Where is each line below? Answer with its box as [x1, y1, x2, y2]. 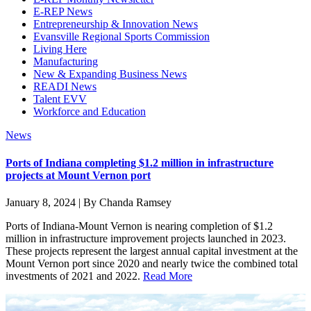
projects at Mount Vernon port [6, 169, 151, 181]
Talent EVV [33, 93, 87, 106]
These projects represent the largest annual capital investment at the [6, 244, 298, 257]
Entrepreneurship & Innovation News [33, 18, 198, 31]
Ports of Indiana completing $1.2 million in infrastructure [6, 156, 274, 169]
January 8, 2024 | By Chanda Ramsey [6, 196, 171, 208]
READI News [33, 81, 96, 93]
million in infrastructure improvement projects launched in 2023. [6, 232, 286, 244]
